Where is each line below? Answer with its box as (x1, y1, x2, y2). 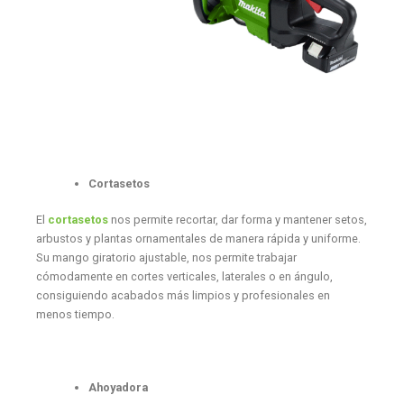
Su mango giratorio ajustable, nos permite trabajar (35, 250, 297, 264)
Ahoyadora (87, 381, 148, 395)
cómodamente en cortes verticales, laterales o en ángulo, (35, 269, 333, 283)
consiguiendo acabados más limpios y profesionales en (35, 288, 330, 302)
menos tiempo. (35, 307, 115, 321)
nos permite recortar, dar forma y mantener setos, (107, 212, 367, 226)
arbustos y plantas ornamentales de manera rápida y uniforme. (35, 231, 361, 245)
